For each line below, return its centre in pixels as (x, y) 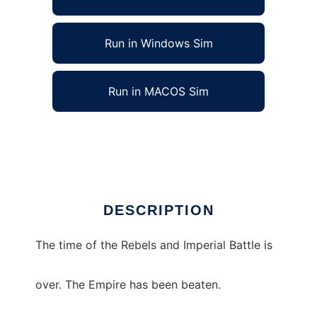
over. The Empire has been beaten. (128, 285)
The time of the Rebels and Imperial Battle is (154, 245)
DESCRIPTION (158, 211)
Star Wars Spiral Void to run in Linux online (150, 136)
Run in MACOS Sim (158, 92)
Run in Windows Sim (158, 44)
